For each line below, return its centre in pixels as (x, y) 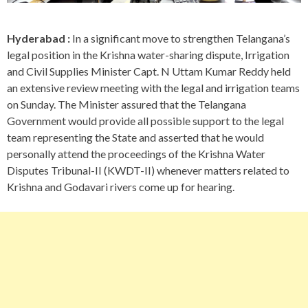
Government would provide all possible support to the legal (145, 120)
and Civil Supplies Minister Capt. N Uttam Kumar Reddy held (149, 71)
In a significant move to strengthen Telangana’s (180, 38)
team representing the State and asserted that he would (135, 137)
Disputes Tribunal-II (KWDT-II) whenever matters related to (148, 170)
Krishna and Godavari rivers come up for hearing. (121, 186)
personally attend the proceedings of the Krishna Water (136, 153)
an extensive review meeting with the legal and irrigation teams (153, 87)
